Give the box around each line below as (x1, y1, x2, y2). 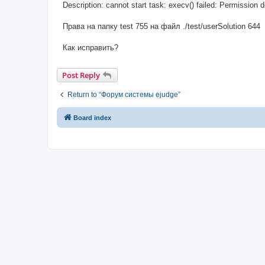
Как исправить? (63, 43, 118, 52)
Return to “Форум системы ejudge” (67, 90, 180, 99)
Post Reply (62, 69, 100, 80)
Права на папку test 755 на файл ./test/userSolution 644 (63, 21, 260, 31)
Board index (73, 114, 111, 121)
